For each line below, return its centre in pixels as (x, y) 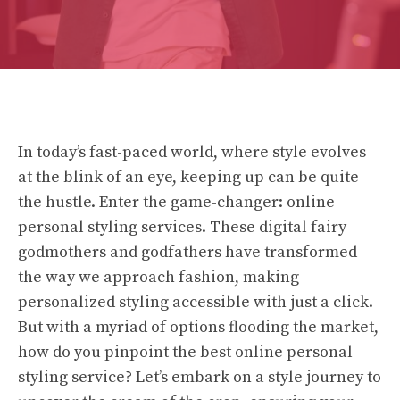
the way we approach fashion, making (158, 277)
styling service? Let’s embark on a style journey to (200, 377)
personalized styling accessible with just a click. (196, 302)
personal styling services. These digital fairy (182, 227)
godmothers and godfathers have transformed (187, 252)
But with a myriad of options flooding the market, (198, 327)
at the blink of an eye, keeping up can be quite (188, 177)
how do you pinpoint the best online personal (185, 352)
